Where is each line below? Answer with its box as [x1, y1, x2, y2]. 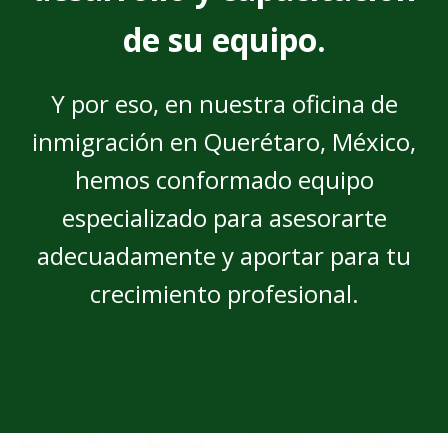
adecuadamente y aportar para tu [37, 238, 411, 272]
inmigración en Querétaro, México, [32, 124, 416, 158]
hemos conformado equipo [74, 162, 374, 196]
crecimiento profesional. [89, 276, 359, 310]
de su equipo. [122, 17, 326, 61]
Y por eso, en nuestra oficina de [50, 86, 398, 120]
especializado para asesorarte [61, 200, 387, 234]
